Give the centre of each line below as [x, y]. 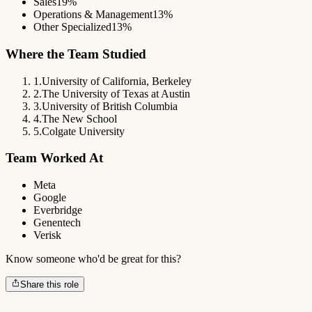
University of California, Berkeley [117, 81]
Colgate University [83, 131]
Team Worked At [54, 158]
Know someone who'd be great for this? [93, 259]
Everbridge [58, 210]
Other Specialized [72, 27]
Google [50, 198]
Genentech [57, 223]
